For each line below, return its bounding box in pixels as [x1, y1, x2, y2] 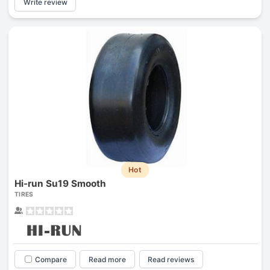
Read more [89, 254, 127, 264]
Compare [34, 254, 67, 264]
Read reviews [148, 254, 195, 264]
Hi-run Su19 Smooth [14, 177, 106, 189]
